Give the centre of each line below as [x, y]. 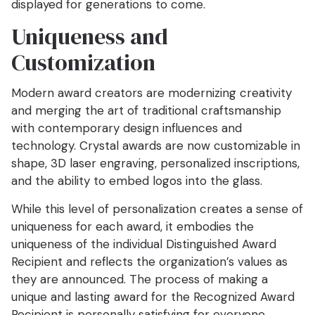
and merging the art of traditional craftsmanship [146, 111]
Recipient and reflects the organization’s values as [149, 262]
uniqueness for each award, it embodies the [133, 227]
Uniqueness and [90, 37]
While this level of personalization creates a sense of [157, 209]
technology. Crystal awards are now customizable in [156, 146]
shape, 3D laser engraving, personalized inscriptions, [155, 163]
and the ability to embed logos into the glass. [137, 181]
